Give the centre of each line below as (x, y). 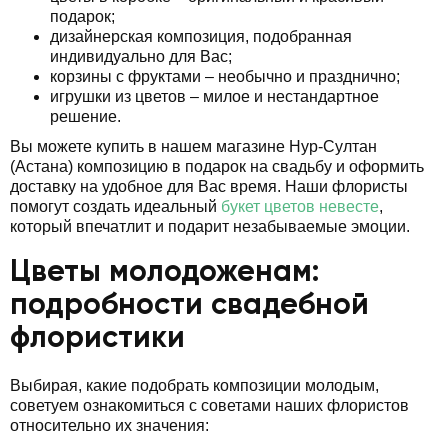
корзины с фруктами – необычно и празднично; (225, 76)
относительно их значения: (109, 425)
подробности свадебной (189, 305)
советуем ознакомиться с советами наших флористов (209, 405)
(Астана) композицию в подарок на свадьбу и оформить (217, 166)
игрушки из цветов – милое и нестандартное (214, 96)
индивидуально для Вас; (141, 56)
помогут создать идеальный (115, 206)
